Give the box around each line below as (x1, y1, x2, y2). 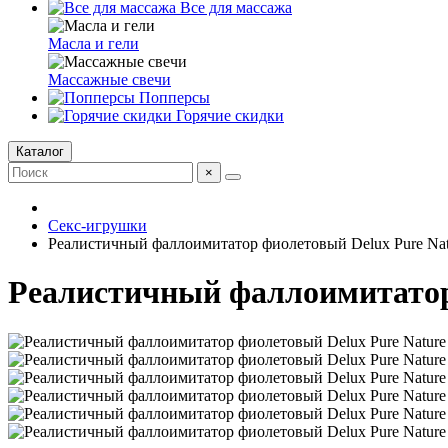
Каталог (16, 144, 64, 159)
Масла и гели (48, 35, 139, 52)
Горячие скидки (172, 107, 284, 124)
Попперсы (135, 89, 210, 106)
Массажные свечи (48, 71, 171, 88)
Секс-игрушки (48, 217, 147, 234)
